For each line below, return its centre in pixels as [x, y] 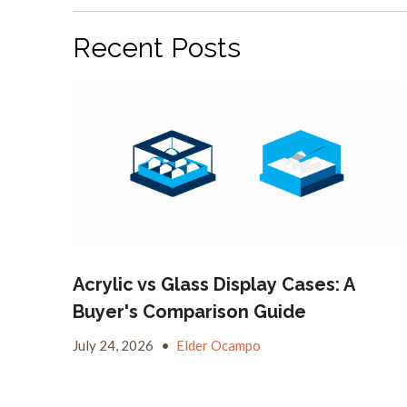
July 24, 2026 [114, 345]
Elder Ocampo [218, 345]
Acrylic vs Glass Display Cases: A [213, 284]
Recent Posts [157, 48]
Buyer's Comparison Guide [189, 311]
